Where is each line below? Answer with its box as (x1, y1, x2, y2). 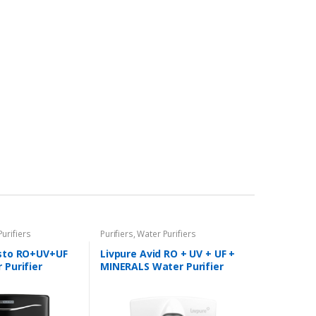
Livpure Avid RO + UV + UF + (99, 246, 236, 260)
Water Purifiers (137, 228, 196, 241)
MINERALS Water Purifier (99, 259, 224, 273)
